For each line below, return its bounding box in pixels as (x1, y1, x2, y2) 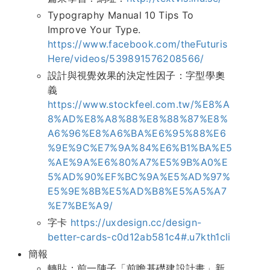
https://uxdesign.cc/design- (71, 216, 202, 229)
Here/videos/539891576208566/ (48, 52, 204, 65)
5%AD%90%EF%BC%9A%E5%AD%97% (48, 171, 231, 183)
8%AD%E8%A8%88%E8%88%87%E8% (48, 113, 228, 125)
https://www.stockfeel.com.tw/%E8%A (48, 98, 230, 111)
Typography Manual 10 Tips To (48, 9, 194, 22)
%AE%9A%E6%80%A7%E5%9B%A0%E (48, 156, 228, 169)
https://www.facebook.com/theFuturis (48, 38, 228, 51)
